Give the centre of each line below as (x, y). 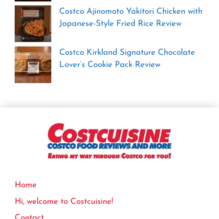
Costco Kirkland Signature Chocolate (127, 52)
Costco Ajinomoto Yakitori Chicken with (131, 12)
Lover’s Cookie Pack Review (110, 65)
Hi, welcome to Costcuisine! (64, 201)
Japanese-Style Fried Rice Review (120, 24)
